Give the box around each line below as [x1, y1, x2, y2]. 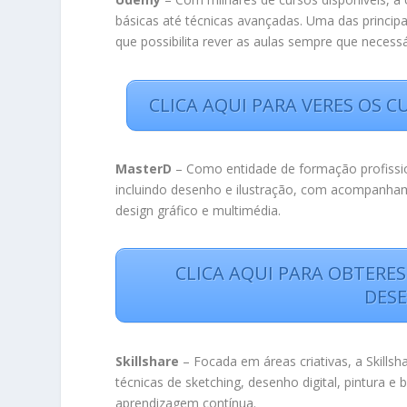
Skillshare [115, 352, 180, 370]
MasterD [115, 159, 173, 177]
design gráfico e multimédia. [115, 201, 282, 219]
